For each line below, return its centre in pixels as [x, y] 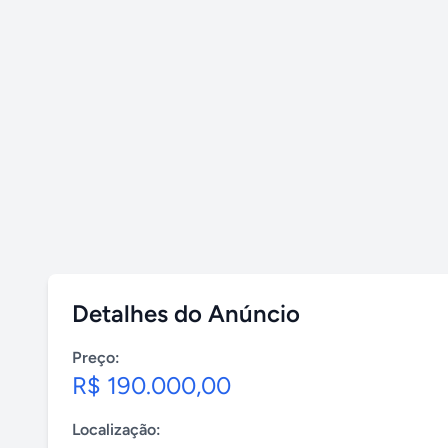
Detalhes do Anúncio [186, 313]
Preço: [96, 357]
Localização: [116, 429]
